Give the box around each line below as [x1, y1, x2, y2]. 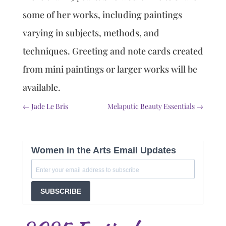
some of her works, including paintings [22, 9, 182, 21]
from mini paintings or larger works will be [22, 63, 197, 75]
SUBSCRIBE [40, 187, 81, 195]
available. [22, 81, 61, 93]
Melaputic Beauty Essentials [107, 101, 197, 111]
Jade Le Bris [29, 101, 68, 111]
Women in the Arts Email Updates [31, 145, 176, 155]
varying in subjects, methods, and [22, 27, 159, 39]
